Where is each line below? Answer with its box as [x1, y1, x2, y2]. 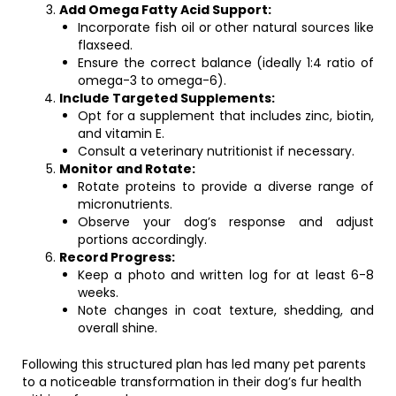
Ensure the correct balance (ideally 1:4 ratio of [78, 54, 374, 72]
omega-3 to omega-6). [78, 72, 226, 89]
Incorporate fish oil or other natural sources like [78, 19, 374, 36]
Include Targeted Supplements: [59, 89, 275, 107]
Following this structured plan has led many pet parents [22, 355, 366, 373]
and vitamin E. [78, 125, 164, 142]
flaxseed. [78, 36, 133, 54]
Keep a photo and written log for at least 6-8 [78, 266, 374, 284]
